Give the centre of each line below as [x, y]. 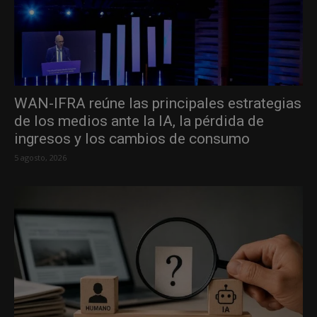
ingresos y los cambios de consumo [132, 138]
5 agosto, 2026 [40, 157]
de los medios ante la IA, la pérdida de [139, 121]
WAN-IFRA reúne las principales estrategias [158, 103]
